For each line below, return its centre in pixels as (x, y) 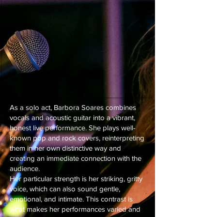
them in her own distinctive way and (65, 148)
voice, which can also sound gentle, (65, 189)
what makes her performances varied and (75, 209)
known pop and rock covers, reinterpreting (77, 138)
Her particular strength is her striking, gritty (76, 178)
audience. (25, 168)
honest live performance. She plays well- (73, 128)
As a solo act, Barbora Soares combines (73, 107)
